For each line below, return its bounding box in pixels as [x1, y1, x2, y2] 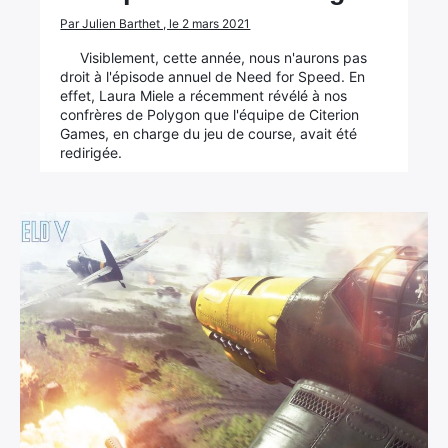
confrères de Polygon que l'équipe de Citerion [60, 106, 360, 123]
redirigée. [60, 144, 123, 161]
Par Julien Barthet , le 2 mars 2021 [60, 16, 251, 31]
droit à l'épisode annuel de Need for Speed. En [60, 68, 366, 85]
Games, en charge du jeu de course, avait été [60, 125, 358, 142]
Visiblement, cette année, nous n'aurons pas [80, 49, 368, 66]
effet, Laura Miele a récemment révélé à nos [60, 87, 348, 104]
